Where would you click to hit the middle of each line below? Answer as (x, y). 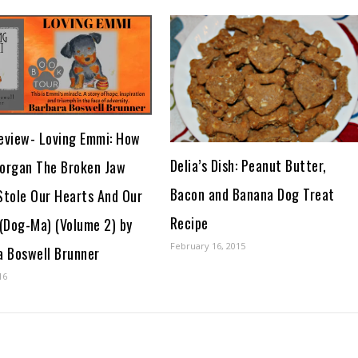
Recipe (189, 223)
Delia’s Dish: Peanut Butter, (248, 166)
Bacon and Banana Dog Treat (252, 195)
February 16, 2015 (207, 246)
